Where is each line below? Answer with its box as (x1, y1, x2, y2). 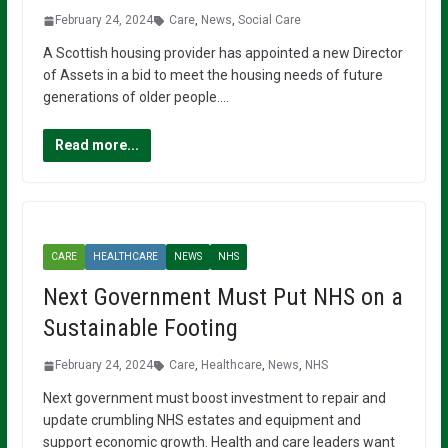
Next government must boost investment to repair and (42, 390, 386, 407)
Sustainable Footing (42, 314, 238, 343)
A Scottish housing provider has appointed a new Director (42, 45, 403, 62)
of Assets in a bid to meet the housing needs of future (42, 67, 383, 84)
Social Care (237, 13, 301, 28)
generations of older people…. (42, 89, 229, 106)
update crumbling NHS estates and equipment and (42, 412, 361, 429)
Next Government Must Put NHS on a (42, 283, 403, 312)
